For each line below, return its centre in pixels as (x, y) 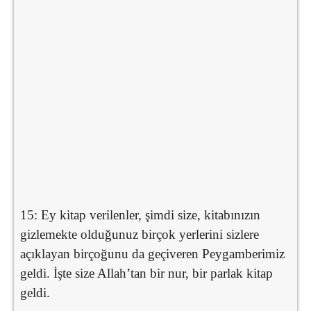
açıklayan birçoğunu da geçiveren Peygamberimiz (152, 253)
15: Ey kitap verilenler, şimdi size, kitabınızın (140, 215)
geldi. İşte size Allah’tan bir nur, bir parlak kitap (146, 273)
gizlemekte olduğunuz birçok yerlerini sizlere (140, 234)
